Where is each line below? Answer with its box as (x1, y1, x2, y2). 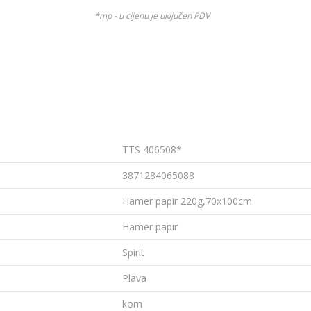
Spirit (122, 246, 144, 259)
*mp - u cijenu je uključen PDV (94, 10, 210, 22)
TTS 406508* (122, 143, 182, 156)
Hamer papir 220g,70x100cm (122, 194, 252, 208)
